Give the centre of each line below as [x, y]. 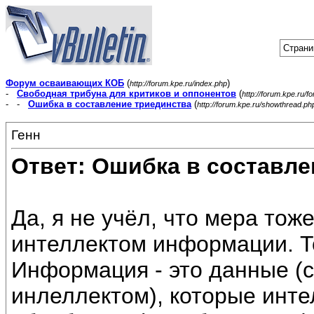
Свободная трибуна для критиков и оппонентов [127, 94]
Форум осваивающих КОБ [65, 83]
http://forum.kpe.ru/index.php [178, 83]
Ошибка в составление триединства [110, 104]
